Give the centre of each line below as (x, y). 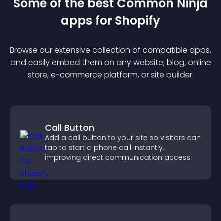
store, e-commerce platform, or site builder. (110, 75)
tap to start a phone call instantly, (104, 147)
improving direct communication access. (118, 157)
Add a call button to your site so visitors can (123, 138)
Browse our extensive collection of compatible (100, 50)
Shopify (138, 20)
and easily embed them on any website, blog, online (110, 62)
